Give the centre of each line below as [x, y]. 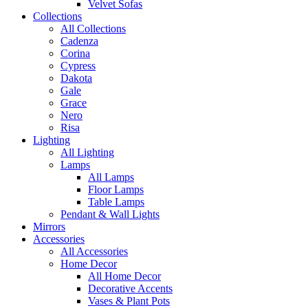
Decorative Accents [130, 288]
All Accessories [94, 251]
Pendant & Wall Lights [110, 214]
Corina [75, 53]
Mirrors [49, 226]
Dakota [76, 78]
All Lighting [87, 152]
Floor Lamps [116, 189]
